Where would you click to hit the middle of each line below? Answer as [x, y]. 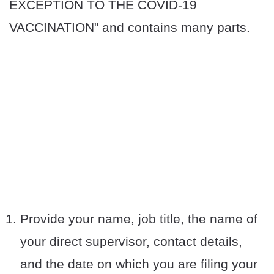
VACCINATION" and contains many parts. [130, 28]
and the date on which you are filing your [139, 264]
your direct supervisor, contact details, [131, 242]
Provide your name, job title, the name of [139, 219]
